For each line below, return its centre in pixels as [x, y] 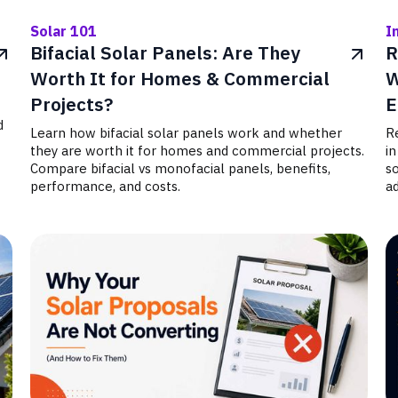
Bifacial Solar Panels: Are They [166, 53]
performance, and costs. [106, 186]
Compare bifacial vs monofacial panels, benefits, [181, 168]
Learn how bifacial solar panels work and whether [187, 133]
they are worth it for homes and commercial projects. [198, 151]
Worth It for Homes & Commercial [180, 79]
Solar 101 [64, 31]
